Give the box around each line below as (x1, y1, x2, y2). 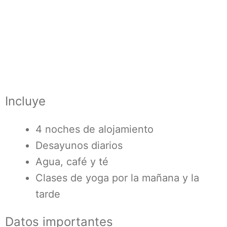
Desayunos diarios (35, 139, 123, 152)
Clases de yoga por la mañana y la (35, 172, 199, 184)
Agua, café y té (35, 156, 108, 168)
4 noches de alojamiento (35, 123, 154, 135)
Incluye (5, 94, 46, 108)
